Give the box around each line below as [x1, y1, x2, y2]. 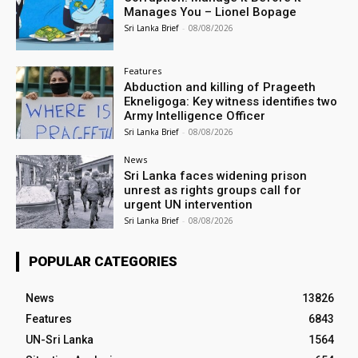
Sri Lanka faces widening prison [124, 169, 308, 184]
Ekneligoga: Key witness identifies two [124, 93, 338, 109]
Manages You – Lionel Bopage [124, 4, 297, 19]
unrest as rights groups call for [124, 183, 302, 198]
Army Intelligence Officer [124, 108, 266, 123]
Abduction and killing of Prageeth [124, 79, 316, 94]
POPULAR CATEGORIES [29, 253, 177, 270]
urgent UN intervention [124, 197, 253, 213]
